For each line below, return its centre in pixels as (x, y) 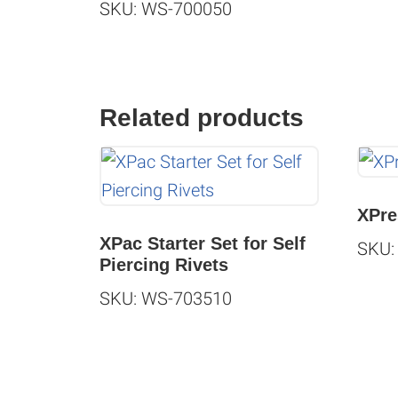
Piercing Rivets (164, 265)
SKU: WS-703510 (166, 299)
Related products (202, 118)
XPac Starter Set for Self (203, 244)
